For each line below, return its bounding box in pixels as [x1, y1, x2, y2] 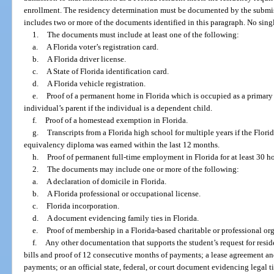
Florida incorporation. [46, 201, 119, 211]
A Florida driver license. [46, 54, 126, 64]
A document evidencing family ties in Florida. [46, 213, 199, 223]
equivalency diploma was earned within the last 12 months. [24, 140, 220, 150]
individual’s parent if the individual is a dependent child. [24, 103, 213, 113]
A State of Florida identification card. [46, 67, 169, 76]
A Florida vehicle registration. [46, 79, 146, 89]
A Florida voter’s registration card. [46, 42, 158, 52]
